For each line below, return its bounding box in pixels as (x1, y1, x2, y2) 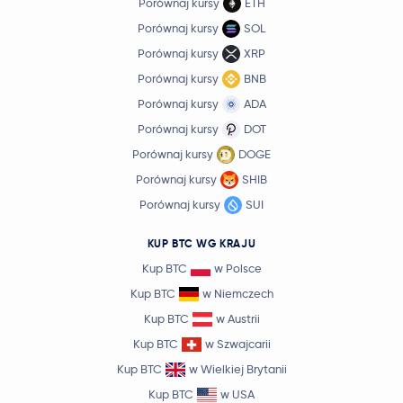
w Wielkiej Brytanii (188, 362, 287, 377)
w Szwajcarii (204, 336, 271, 352)
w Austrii (215, 311, 260, 327)
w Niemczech (201, 286, 273, 301)
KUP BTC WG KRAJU (147, 237, 256, 251)
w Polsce (213, 261, 262, 276)
